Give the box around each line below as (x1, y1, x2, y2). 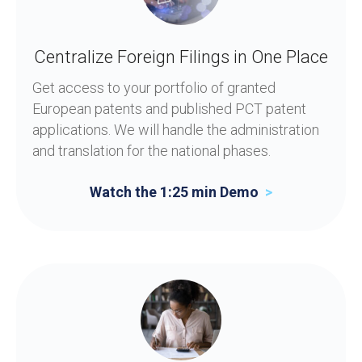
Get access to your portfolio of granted (32, 79, 276, 97)
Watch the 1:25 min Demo (90, 183, 262, 201)
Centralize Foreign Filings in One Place (34, 47, 328, 68)
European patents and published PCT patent (32, 100, 306, 118)
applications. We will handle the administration (32, 121, 319, 139)
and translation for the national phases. (32, 142, 271, 160)
